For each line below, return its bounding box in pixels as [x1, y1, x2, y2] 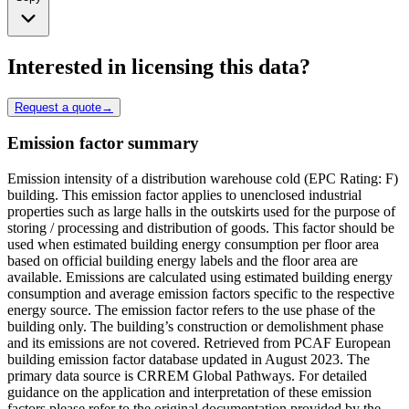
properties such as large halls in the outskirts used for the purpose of [7, 204, 395, 220]
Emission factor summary [7, 133, 199, 153]
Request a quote [15, 100, 101, 114]
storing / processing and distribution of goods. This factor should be [7, 220, 394, 236]
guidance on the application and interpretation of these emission [7, 384, 372, 401]
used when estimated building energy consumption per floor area [7, 236, 379, 253]
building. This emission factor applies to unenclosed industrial [7, 187, 362, 204]
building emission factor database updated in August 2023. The [7, 351, 370, 368]
